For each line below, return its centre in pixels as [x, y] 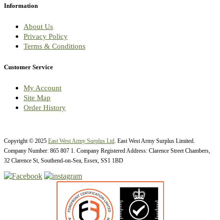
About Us [38, 27]
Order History [45, 107]
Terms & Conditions [55, 46]
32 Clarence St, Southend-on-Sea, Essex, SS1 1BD [64, 160]
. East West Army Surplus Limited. [155, 141]
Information [21, 6]
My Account [42, 88]
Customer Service [28, 67]
